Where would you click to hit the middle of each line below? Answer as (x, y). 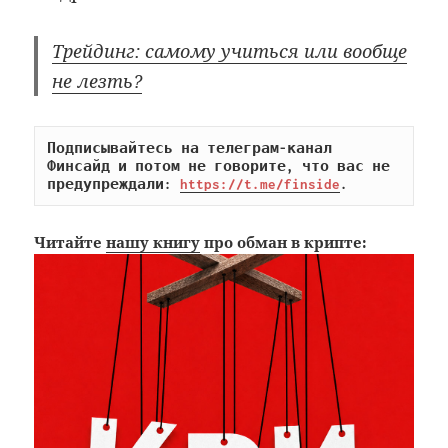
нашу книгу (153, 242)
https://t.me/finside (260, 184)
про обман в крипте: (284, 242)
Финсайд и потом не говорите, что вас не (219, 166)
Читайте (70, 242)
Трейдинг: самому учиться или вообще (230, 51)
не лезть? (97, 81)
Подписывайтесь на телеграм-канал (190, 148)
